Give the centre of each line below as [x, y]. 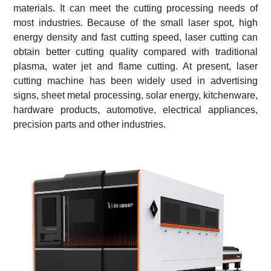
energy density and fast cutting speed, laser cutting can [135, 37]
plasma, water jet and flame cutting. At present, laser [135, 66]
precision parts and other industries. [90, 124]
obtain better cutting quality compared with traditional [135, 51]
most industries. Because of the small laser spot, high [135, 22]
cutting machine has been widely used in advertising [135, 80]
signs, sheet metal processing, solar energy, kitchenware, [135, 95]
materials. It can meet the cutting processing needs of [135, 8]
